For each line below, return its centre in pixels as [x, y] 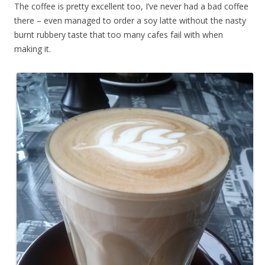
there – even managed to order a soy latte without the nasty [130, 20]
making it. [33, 49]
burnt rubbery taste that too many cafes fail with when [119, 34]
